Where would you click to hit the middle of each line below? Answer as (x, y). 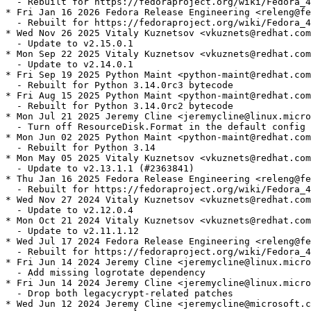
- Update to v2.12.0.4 (69, 210)
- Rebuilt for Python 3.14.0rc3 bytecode (119, 85)
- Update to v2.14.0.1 (69, 65)
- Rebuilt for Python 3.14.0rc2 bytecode (119, 106)
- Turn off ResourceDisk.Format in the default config (155, 127)
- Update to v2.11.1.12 (72, 231)
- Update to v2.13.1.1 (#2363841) (100, 169)
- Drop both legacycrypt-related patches (119, 294)
